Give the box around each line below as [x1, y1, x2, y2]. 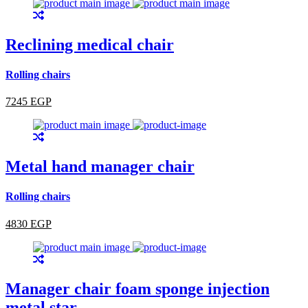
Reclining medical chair [5, 35, 174, 54]
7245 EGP [5, 96, 52, 108]
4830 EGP [5, 217, 52, 230]
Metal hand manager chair [5, 157, 195, 176]
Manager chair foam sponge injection [5, 279, 269, 298]
